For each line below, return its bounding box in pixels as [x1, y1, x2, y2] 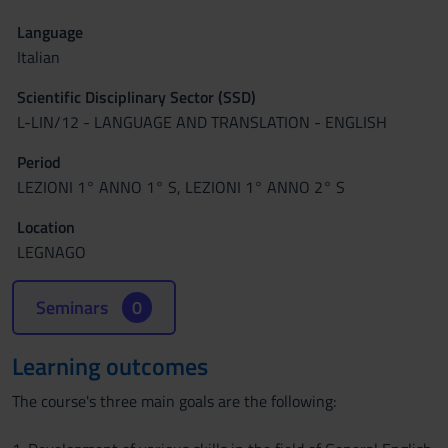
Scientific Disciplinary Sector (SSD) [17, 85, 256, 109]
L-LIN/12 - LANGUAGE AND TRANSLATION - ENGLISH [17, 110, 387, 134]
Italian [17, 45, 60, 69]
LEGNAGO [17, 240, 86, 264]
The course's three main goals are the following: [12, 389, 336, 413]
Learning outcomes [12, 348, 208, 384]
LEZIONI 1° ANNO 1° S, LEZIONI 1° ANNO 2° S [17, 175, 345, 199]
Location [17, 215, 75, 239]
